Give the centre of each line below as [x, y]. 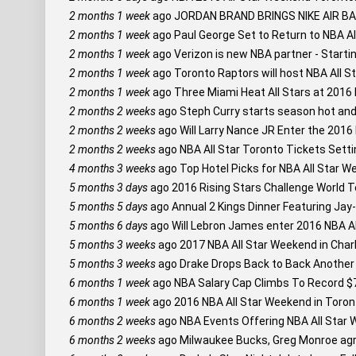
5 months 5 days [108, 207]
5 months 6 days [108, 226]
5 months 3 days [108, 188]
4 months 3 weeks [112, 168]
